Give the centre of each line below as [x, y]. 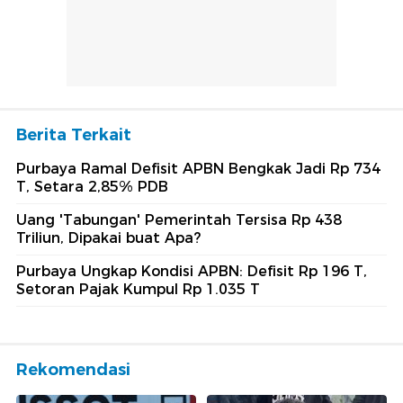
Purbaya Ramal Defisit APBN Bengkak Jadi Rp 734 [198, 169]
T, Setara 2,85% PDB [92, 187]
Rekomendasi [73, 370]
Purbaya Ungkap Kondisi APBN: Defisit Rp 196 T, [192, 272]
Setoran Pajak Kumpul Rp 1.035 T [138, 290]
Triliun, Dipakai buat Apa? [108, 238]
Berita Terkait [74, 135]
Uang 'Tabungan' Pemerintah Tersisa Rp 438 [179, 220]
